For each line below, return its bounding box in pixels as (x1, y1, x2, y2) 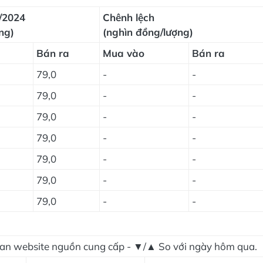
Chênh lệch (103, 11, 154, 23)
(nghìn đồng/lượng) (103, 26, 193, 38)
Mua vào (103, 47, 144, 59)
